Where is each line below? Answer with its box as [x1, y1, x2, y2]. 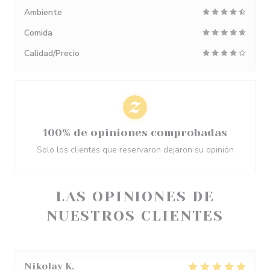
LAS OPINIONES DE [55, 188, 215, 205]
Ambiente [24, 7, 62, 18]
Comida [24, 27, 52, 39]
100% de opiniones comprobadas [43, 127, 227, 139]
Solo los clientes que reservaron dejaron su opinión [36, 144, 234, 155]
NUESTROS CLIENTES [46, 207, 224, 224]
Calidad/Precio [24, 48, 80, 59]
